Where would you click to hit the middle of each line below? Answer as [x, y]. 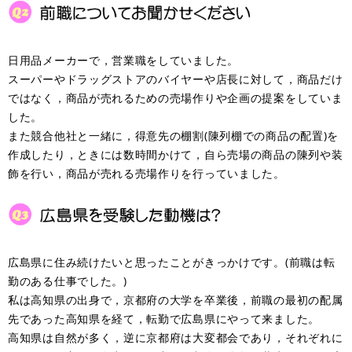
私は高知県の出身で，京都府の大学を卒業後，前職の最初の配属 [176, 300]
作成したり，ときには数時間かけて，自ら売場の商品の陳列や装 [176, 154]
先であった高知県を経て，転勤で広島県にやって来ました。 [164, 319]
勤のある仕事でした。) [68, 281]
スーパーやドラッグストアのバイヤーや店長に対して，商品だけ [176, 79]
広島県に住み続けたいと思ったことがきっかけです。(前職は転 [172, 262]
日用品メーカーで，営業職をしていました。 [123, 60]
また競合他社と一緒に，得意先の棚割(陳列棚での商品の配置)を [173, 135]
